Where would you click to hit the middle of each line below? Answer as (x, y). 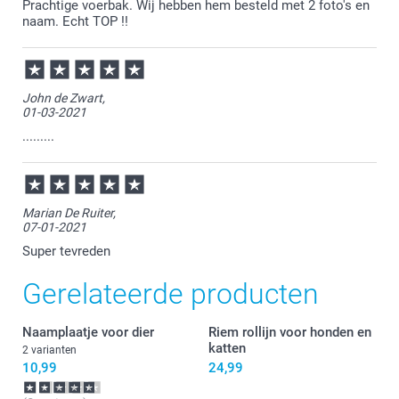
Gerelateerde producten (171, 293)
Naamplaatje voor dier (88, 332)
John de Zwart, (64, 98)
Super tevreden (66, 251)
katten (227, 348)
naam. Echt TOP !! (75, 21)
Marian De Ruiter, (69, 212)
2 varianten (49, 350)
